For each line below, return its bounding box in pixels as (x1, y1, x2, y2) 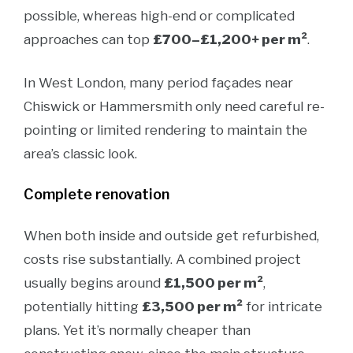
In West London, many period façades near (24, 75, 293, 91)
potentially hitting (24, 299, 142, 314)
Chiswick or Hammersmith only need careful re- (24, 98, 325, 114)
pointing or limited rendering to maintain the (24, 122, 307, 138)
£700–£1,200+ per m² (153, 32, 307, 47)
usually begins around (24, 275, 164, 291)
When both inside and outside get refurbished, (24, 228, 319, 243)
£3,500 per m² (142, 299, 243, 314)
